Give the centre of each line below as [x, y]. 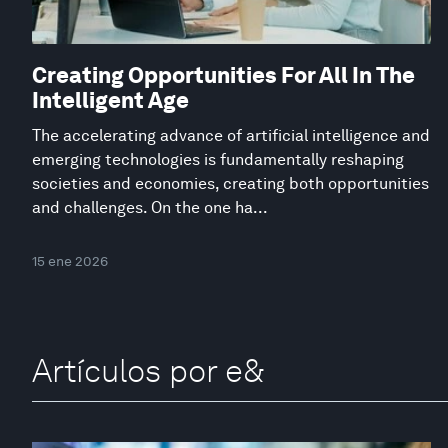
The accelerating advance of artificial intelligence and [231, 135]
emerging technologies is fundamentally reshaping [218, 159]
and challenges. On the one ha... [150, 207]
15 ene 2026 [70, 260]
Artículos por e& [148, 370]
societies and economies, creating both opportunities [230, 183]
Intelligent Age [110, 99]
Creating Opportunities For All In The [223, 74]
